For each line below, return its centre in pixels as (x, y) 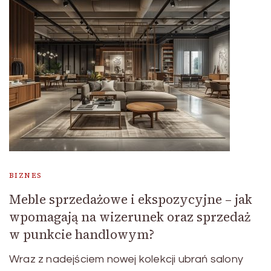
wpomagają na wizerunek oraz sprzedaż (130, 217)
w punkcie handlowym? (82, 234)
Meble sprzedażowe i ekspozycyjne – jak (131, 199)
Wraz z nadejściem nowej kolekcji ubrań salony (126, 259)
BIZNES (26, 175)
